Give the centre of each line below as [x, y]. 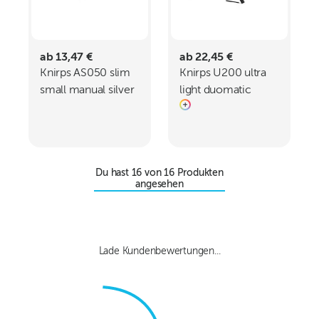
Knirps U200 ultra [223, 73]
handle [57, 108]
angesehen [159, 184]
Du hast [114, 173]
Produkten [200, 173]
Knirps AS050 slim [85, 73]
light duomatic [215, 90]
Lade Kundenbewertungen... [159, 251]
